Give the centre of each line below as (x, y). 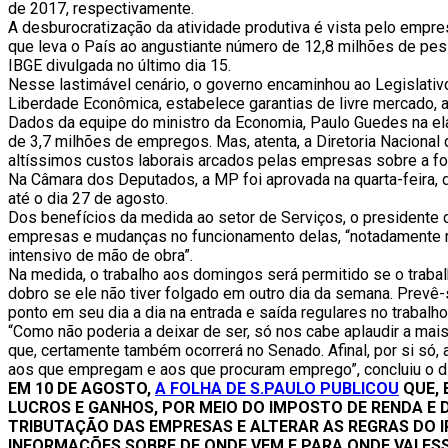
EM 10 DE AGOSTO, (81, 388)
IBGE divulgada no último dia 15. (119, 65)
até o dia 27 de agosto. (88, 198)
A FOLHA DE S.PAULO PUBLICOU (277, 388)
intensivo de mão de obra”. (100, 255)
